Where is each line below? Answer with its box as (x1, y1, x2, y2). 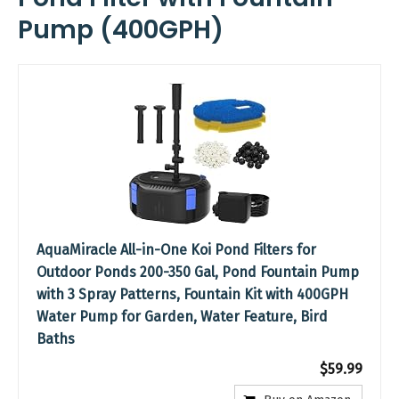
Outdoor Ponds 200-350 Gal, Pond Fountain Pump (37, 263, 359, 281)
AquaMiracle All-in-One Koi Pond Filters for (37, 240, 316, 258)
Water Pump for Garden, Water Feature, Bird (37, 307, 328, 325)
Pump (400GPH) (18, 12, 224, 47)
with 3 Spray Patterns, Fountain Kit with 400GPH (37, 285, 348, 303)
